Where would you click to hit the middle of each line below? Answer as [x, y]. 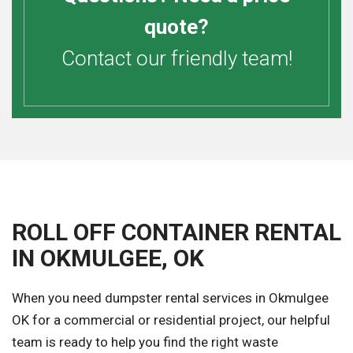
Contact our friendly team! [176, 59]
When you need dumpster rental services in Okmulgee [170, 298]
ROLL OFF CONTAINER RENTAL [176, 232]
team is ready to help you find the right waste [145, 342]
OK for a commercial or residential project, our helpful [171, 320]
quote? [176, 27]
